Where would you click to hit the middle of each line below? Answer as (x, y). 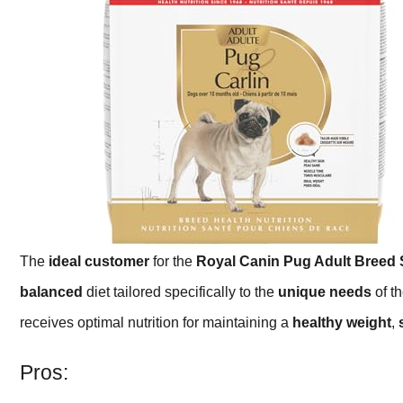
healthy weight (342, 323)
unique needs (325, 292)
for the (173, 262)
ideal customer (99, 262)
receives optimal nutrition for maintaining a (156, 323)
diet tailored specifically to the (180, 292)
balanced (51, 292)
